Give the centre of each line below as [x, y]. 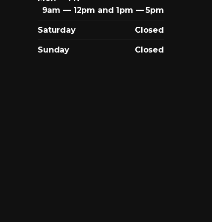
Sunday [54, 50]
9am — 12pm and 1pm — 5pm [103, 10]
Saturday [57, 30]
